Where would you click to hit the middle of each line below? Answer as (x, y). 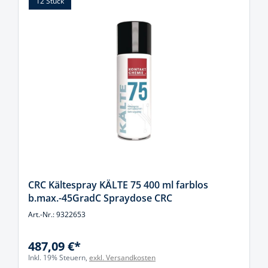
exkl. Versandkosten (122, 258)
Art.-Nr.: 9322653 (57, 214)
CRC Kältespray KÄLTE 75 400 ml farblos (118, 185)
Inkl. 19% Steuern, (59, 258)
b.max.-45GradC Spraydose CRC (100, 198)
